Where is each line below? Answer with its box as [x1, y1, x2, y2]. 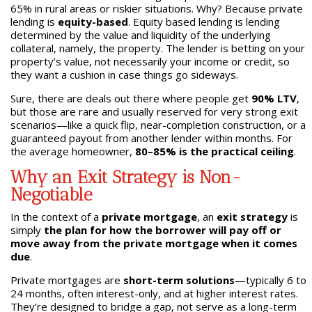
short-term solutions [123, 273, 235, 287]
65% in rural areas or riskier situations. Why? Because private [10, 1, 303, 15]
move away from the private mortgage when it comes [10, 236, 297, 250]
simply [10, 223, 44, 237]
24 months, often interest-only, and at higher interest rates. [10, 286, 298, 300]
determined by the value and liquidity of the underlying [10, 28, 271, 42]
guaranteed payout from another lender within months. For [10, 131, 292, 145]
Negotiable [10, 184, 93, 205]
